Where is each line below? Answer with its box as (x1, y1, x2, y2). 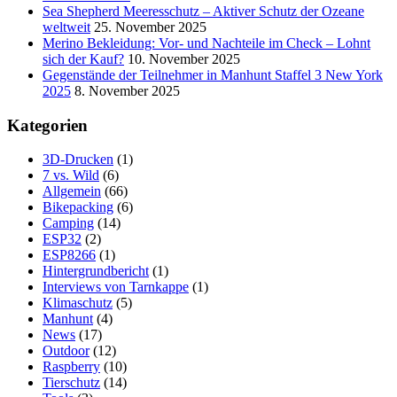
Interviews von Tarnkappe (43, 279, 189, 295)
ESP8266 (43, 247, 96, 263)
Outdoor (43, 343, 90, 359)
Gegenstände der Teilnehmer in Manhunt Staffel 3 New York (43, 66, 383, 82)
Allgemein (43, 183, 101, 199)
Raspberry (43, 359, 100, 375)
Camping (43, 215, 94, 231)
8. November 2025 (74, 82, 180, 98)
